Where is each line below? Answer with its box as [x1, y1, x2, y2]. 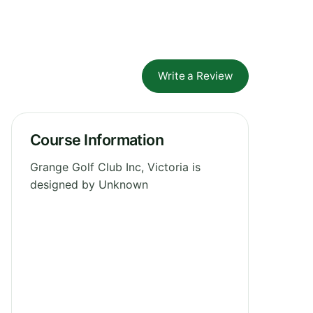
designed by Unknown [30, 177, 148, 191]
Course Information [30, 130, 164, 149]
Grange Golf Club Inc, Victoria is [30, 159, 201, 174]
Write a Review [158, 68, 233, 82]
